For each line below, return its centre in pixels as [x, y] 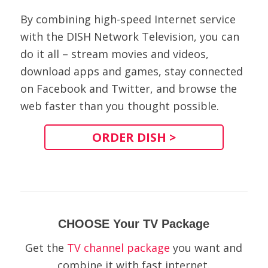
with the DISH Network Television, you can [130, 37]
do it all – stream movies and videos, [114, 54]
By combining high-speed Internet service [128, 19]
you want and [206, 247]
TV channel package [119, 247]
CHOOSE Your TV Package [134, 223]
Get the [46, 247]
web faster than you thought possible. [119, 106]
